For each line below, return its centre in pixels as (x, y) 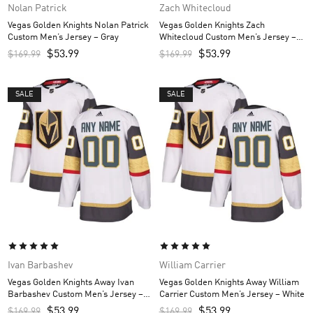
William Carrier (192, 265)
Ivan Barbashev (40, 265)
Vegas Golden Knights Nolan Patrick (78, 26)
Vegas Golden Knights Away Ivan (71, 282)
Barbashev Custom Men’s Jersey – (75, 294)
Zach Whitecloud (195, 9)
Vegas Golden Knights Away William (229, 282)
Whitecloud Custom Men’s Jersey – (227, 38)
